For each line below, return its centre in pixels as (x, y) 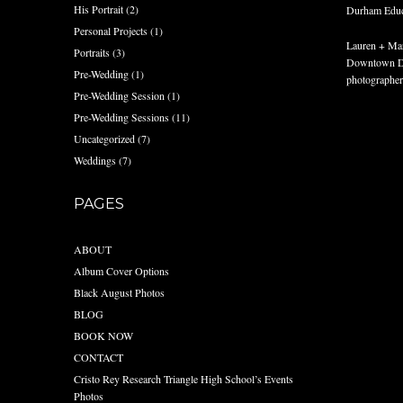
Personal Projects (111, 31)
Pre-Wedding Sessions (122, 117)
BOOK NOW (104, 336)
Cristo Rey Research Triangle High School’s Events (184, 379)
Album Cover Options (122, 271)
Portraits (92, 52)
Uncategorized (105, 139)
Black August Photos (120, 292)
